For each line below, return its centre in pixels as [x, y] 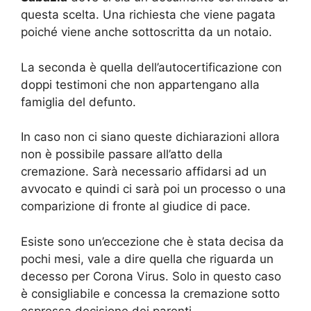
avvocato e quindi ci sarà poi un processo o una [153, 189]
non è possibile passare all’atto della [122, 154]
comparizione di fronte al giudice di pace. [136, 206]
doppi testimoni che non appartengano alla [140, 84]
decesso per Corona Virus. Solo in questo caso [151, 276]
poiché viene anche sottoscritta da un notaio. [146, 32]
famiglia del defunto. [78, 102]
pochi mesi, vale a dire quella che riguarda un [147, 259]
